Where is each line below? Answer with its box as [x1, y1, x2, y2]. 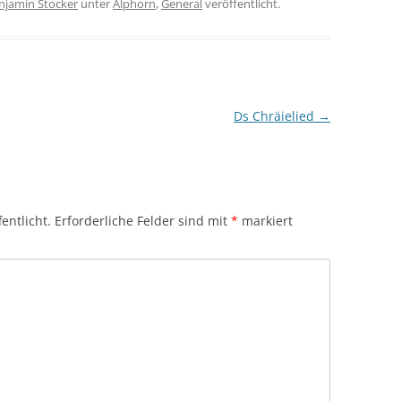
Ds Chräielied [233, 107, 318, 124]
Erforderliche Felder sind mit [55, 211, 231, 229]
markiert [238, 211, 293, 229]
